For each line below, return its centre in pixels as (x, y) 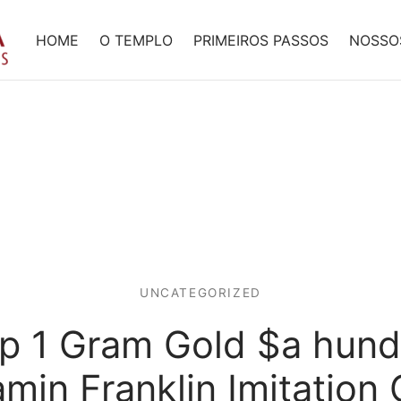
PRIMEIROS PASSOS (261, 40)
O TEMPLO (136, 40)
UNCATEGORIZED (200, 293)
